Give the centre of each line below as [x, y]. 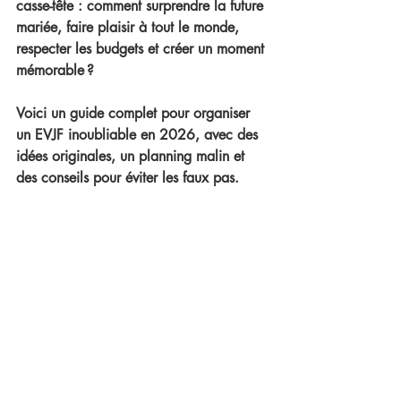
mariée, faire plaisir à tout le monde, [130, 27]
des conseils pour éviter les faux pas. [128, 178]
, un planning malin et [180, 156]
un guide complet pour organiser [153, 113]
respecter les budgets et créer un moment [142, 49]
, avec [216, 135]
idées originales [64, 156]
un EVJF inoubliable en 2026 [106, 135]
